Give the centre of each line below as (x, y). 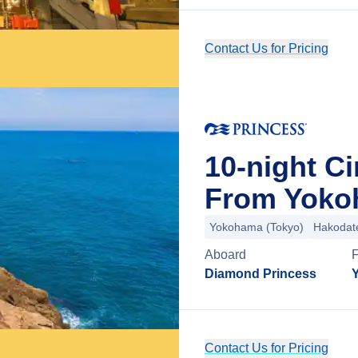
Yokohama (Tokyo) (257, 227)
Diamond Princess (261, 274)
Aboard (225, 255)
